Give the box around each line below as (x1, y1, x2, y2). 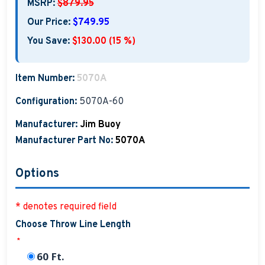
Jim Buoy (79, 118, 121, 131)
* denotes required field (15, 201, 117, 214)
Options (15, 166, 59, 182)
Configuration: (15, 95, 77, 108)
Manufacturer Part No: (15, 134, 113, 147)
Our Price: (27, 16, 70, 28)
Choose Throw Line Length (15, 219, 131, 231)
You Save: (27, 35, 70, 47)
